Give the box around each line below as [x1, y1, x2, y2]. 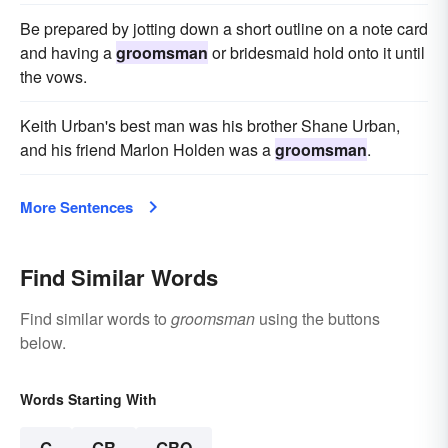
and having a [20, 41, 116, 65]
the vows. [20, 65, 87, 89]
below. [20, 331, 66, 355]
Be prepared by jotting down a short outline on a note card [20, 17, 428, 41]
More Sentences [20, 196, 133, 219]
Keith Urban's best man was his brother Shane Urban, [20, 114, 400, 138]
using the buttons [255, 307, 380, 331]
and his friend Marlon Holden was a [20, 138, 275, 162]
